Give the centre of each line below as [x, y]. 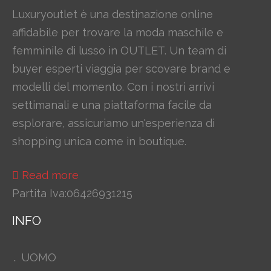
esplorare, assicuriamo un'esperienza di [113, 123]
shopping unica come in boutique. [99, 142]
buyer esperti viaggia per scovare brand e [121, 69]
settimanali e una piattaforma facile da [112, 105]
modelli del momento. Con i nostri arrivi [113, 87]
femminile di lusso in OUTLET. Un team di [119, 51]
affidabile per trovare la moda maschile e [118, 33]
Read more [50, 175]
